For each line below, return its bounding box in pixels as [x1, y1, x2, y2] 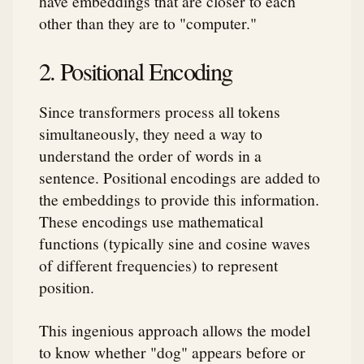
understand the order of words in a [39, 144, 262, 166]
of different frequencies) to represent [39, 253, 278, 275]
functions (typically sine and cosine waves [39, 232, 310, 253]
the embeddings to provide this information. [39, 188, 319, 210]
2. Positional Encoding [39, 54, 232, 89]
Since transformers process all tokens [39, 100, 280, 122]
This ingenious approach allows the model [39, 319, 310, 341]
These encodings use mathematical [39, 210, 263, 232]
